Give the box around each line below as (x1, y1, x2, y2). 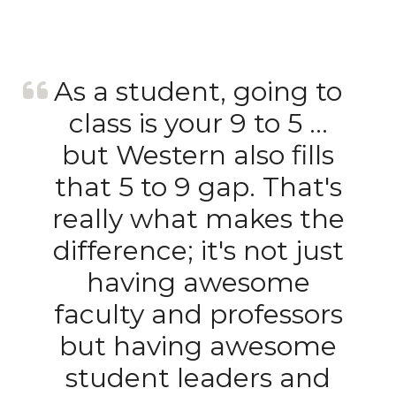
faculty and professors (53, 297, 343, 331)
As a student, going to (54, 74, 342, 108)
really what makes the (51, 202, 345, 235)
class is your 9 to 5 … (68, 106, 328, 140)
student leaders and (65, 361, 331, 394)
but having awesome (59, 329, 337, 362)
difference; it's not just (52, 233, 344, 267)
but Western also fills (62, 138, 334, 171)
